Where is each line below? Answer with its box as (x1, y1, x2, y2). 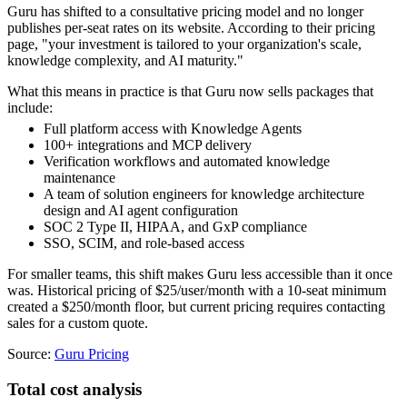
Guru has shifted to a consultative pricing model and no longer (7, 4, 363, 20)
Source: (7, 346, 55, 362)
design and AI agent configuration (44, 203, 238, 219)
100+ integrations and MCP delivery (44, 137, 252, 154)
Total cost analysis (7, 379, 142, 399)
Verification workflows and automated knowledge (44, 154, 330, 170)
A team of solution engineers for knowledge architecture (44, 186, 364, 203)
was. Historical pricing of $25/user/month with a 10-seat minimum (7, 283, 386, 299)
